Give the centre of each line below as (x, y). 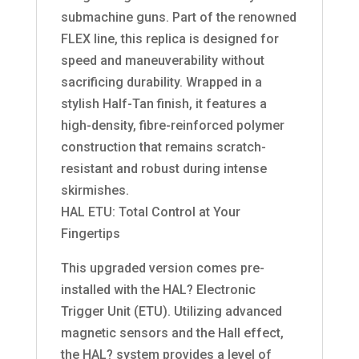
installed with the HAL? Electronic (158, 290)
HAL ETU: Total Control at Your (150, 212)
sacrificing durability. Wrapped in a (161, 83)
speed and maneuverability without (162, 61)
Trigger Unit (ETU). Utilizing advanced (171, 312)
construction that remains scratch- (163, 147)
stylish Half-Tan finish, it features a (163, 104)
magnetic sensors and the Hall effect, (172, 333)
